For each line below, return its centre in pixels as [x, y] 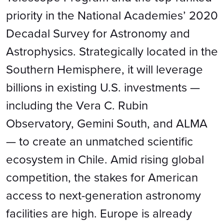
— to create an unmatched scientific [99, 141]
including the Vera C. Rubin [77, 105]
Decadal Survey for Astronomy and [98, 33]
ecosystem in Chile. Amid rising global [105, 159]
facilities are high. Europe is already [99, 213]
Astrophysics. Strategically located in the [112, 51]
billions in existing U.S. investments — [103, 87]
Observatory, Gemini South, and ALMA [107, 123]
